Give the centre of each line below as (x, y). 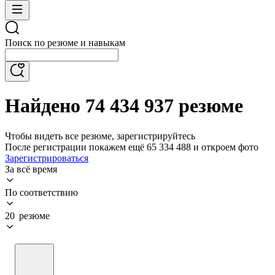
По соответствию (41, 192)
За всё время (31, 169)
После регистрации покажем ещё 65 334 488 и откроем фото (132, 147)
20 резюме (27, 215)
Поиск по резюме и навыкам (65, 43)
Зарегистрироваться (47, 158)
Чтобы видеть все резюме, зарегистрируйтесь (100, 136)
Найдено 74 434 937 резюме (124, 106)
